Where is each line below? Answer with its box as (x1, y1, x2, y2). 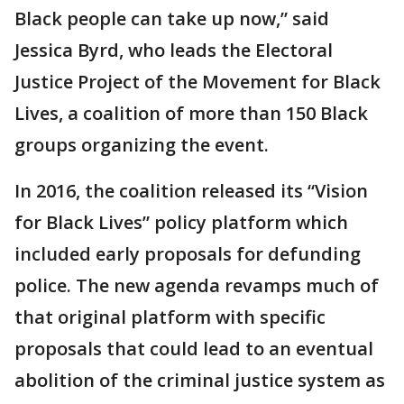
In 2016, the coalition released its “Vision (14, 179, 368, 203)
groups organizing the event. (14, 133, 269, 157)
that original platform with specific (14, 305, 326, 329)
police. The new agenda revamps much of (14, 273, 379, 298)
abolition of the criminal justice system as (14, 368, 385, 392)
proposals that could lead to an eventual (14, 336, 373, 361)
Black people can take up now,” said (14, 6, 329, 31)
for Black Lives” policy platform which (14, 210, 348, 234)
